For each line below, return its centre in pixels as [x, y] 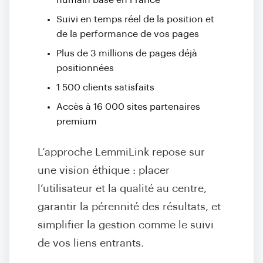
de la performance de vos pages [128, 34]
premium [77, 122]
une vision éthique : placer [104, 171]
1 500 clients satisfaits [105, 87]
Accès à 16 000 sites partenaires [128, 107]
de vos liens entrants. [91, 243]
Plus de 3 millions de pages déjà [127, 53]
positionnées [85, 68]
